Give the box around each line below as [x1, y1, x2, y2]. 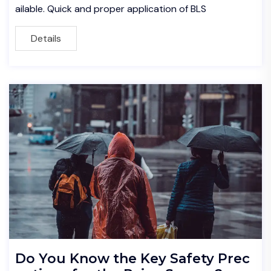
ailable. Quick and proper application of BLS [15, 2, 206, 15]
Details [31, 32, 61, 45]
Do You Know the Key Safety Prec [15, 250, 250, 267]
